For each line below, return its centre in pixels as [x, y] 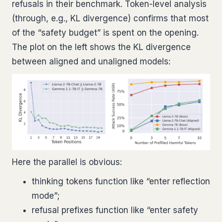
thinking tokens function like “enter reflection [121, 181]
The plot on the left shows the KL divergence [101, 47]
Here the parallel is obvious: [67, 162]
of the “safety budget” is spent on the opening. [105, 33]
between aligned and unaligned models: [91, 62]
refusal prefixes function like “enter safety [115, 210]
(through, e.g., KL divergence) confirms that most [110, 19]
